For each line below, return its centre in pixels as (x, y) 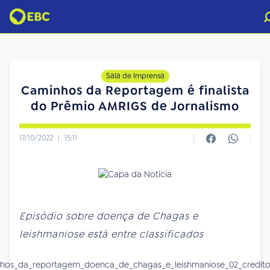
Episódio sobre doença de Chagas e (109, 216)
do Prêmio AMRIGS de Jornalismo (135, 106)
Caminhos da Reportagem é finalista (135, 90)
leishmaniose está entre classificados (111, 234)
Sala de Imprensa (135, 76)
